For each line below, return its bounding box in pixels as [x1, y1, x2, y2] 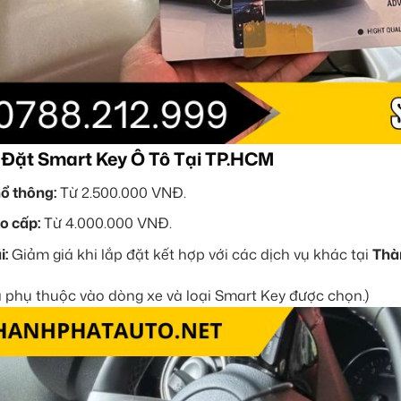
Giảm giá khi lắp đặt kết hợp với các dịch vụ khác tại [7, 243, 372, 264]
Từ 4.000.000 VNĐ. [39, 213, 172, 234]
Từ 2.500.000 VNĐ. [55, 182, 186, 202]
